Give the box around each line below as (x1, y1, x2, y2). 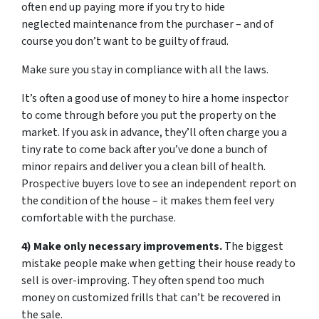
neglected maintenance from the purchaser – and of (21, 16, 273, 32)
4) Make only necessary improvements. (21, 239, 222, 254)
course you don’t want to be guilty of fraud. (21, 33, 229, 49)
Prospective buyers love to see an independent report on (21, 176, 296, 192)
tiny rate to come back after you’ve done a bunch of (21, 142, 267, 157)
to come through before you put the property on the (21, 108, 276, 123)
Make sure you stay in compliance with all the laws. (21, 62, 268, 78)
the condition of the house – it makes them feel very (21, 193, 274, 209)
